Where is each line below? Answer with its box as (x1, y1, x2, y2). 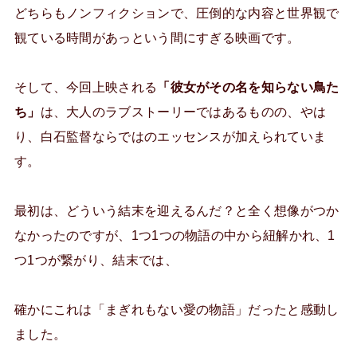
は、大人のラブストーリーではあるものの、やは (40, 104, 327, 119)
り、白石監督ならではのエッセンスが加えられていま (14, 128, 327, 143)
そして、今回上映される (14, 79, 158, 94)
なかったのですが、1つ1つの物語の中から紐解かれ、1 (14, 227, 335, 242)
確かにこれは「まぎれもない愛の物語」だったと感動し (14, 301, 339, 316)
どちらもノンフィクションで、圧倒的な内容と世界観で (14, 5, 339, 20)
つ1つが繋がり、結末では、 (14, 252, 178, 267)
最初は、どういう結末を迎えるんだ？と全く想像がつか (14, 202, 339, 218)
